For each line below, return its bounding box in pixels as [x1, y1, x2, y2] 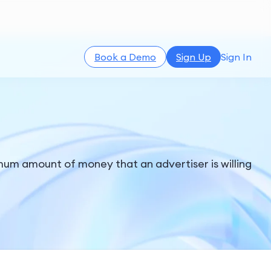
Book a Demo [94, 51, 156, 63]
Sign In [221, 51, 252, 63]
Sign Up [176, 51, 211, 63]
